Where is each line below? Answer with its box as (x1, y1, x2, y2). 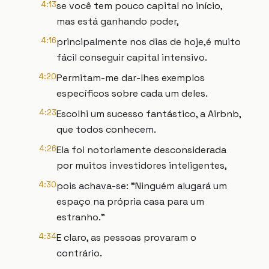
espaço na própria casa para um (56, 195, 204, 208)
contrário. (56, 247, 102, 259)
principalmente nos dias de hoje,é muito (56, 35, 241, 48)
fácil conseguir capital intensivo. (56, 51, 207, 64)
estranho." (56, 211, 105, 223)
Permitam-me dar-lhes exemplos (56, 71, 205, 84)
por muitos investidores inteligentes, (56, 159, 227, 172)
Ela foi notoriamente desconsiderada (56, 144, 226, 156)
